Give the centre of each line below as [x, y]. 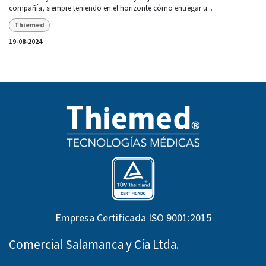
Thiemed [29, 25]
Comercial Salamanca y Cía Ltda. [94, 244]
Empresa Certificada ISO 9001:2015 [133, 217]
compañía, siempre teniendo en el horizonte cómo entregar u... [111, 8]
